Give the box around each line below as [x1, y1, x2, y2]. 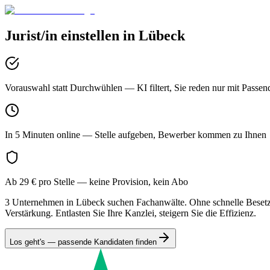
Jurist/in [5, 27, 57, 43]
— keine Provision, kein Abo [75, 176, 188, 187]
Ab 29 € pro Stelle [5, 176, 75, 187]
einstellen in [61, 27, 139, 43]
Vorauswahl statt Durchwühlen [5, 82, 122, 93]
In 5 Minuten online [5, 129, 80, 140]
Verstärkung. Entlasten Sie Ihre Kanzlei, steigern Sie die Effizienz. [5, 207, 256, 218]
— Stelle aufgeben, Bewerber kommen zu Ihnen [80, 129, 266, 140]
